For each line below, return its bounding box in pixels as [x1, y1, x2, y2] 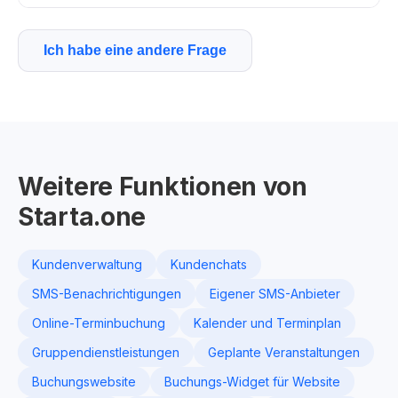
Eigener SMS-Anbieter [210, 286, 340, 301]
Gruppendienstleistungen [32, 345, 179, 360]
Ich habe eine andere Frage [44, 43, 227, 58]
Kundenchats [171, 257, 247, 272]
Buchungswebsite [32, 374, 136, 389]
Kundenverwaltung [32, 257, 142, 272]
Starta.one [18, 202, 147, 232]
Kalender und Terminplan [194, 315, 341, 330]
